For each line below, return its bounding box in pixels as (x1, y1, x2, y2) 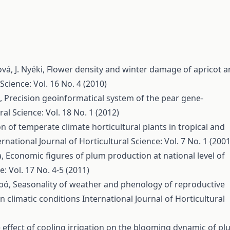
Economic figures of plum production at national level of (6, 150, 225, 161)
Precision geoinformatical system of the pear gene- (4, 92, 203, 104)
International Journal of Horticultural (82, 193, 225, 204)
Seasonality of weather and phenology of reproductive (13, 179, 225, 190)
